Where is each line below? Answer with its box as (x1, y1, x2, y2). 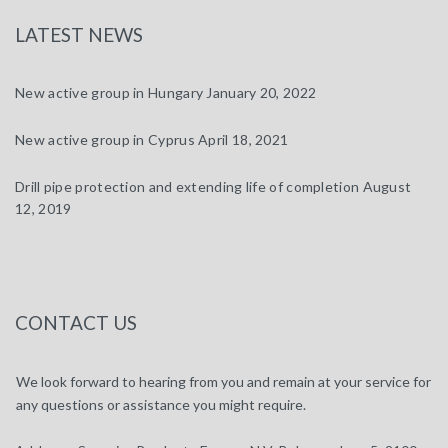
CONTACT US (15, 311, 137, 334)
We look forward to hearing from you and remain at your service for (16, 373, 431, 390)
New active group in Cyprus (15, 131, 195, 148)
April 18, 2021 (198, 131, 289, 148)
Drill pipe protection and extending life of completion (15, 178, 360, 195)
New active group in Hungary (15, 84, 204, 101)
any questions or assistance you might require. (16, 396, 306, 413)
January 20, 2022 (206, 84, 317, 101)
